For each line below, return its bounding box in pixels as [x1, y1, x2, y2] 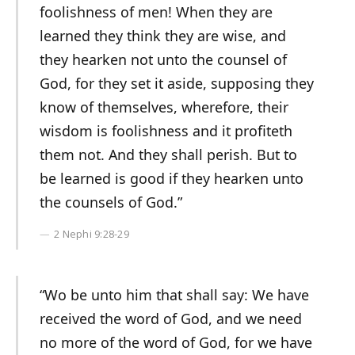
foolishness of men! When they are [39, 2, 273, 22]
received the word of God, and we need [39, 309, 302, 329]
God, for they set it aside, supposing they [39, 74, 314, 94]
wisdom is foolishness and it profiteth [39, 121, 292, 141]
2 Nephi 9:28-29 [54, 227, 129, 242]
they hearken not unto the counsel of [39, 50, 287, 70]
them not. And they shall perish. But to [39, 145, 297, 165]
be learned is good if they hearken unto [39, 169, 303, 189]
